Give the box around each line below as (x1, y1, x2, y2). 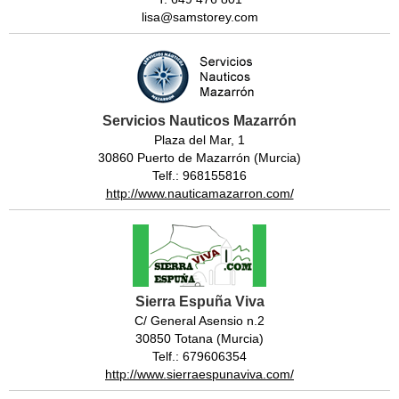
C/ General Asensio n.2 (134, 313, 265, 329)
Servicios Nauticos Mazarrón (102, 113, 297, 129)
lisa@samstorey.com (141, 10, 258, 25)
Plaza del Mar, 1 (154, 133, 245, 148)
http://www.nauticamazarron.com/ (105, 186, 294, 201)
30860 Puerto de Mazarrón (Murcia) (98, 151, 301, 166)
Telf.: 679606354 (152, 349, 247, 364)
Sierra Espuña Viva (134, 294, 265, 310)
